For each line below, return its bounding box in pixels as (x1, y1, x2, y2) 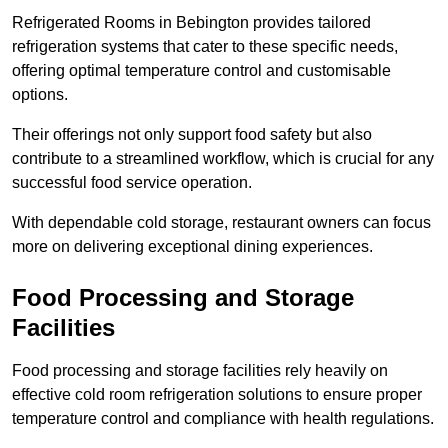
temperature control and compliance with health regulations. (12, 410, 434, 428)
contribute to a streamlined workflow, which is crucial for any (12, 150, 434, 168)
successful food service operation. (12, 174, 252, 192)
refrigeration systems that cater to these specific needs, (12, 38, 398, 56)
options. (12, 86, 68, 104)
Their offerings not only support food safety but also (12, 126, 372, 144)
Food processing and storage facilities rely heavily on (12, 362, 388, 380)
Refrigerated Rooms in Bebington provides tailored (12, 14, 371, 32)
